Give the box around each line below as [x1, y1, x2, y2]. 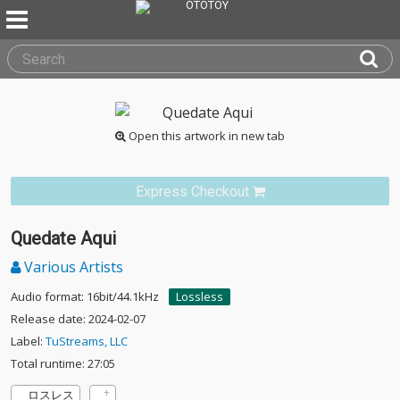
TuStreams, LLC [46, 333, 128, 349]
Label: [11, 333, 46, 349]
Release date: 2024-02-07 [11, 311, 146, 327]
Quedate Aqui [11, 228, 116, 249]
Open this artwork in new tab [126, 128, 285, 144]
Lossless [176, 288, 223, 304]
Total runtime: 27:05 [11, 355, 115, 371]
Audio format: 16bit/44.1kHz [11, 288, 159, 304]
